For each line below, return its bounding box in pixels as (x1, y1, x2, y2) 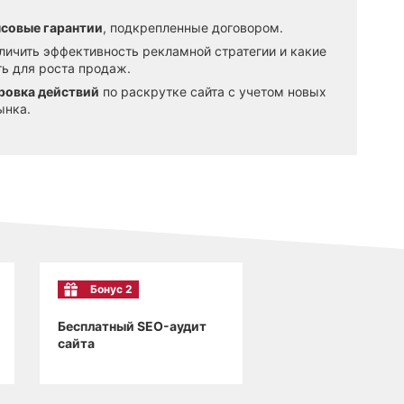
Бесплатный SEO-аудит (57, 317, 207, 334)
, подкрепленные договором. (103, 19, 283, 35)
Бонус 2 (89, 281, 133, 296)
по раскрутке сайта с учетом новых (99, 83, 326, 99)
